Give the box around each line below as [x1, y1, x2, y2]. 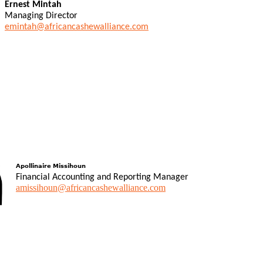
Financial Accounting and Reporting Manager [16, 173, 188, 183]
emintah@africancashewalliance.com [5, 22, 149, 32]
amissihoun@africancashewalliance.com [16, 183, 166, 193]
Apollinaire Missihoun [16, 163, 86, 170]
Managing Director [5, 11, 77, 21]
